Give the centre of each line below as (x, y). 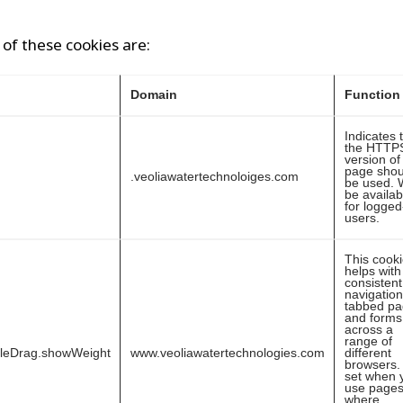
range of (368, 341)
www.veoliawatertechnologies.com (228, 353)
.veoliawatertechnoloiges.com (215, 176)
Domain (154, 94)
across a (369, 329)
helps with (373, 271)
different (368, 353)
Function (372, 94)
